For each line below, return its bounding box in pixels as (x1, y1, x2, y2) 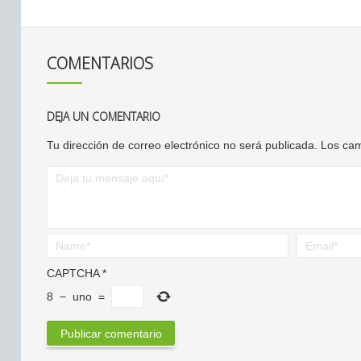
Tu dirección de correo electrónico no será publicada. (47, 139, 317, 151)
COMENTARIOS (47, 52, 153, 74)
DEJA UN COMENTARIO (47, 109, 160, 124)
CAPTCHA (47, 267, 99, 280)
